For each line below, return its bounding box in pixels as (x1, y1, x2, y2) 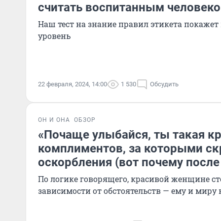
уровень (38, 31, 71, 41)
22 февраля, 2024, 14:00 (38, 80, 107, 88)
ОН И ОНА (38, 116, 70, 123)
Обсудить (150, 80, 179, 88)
